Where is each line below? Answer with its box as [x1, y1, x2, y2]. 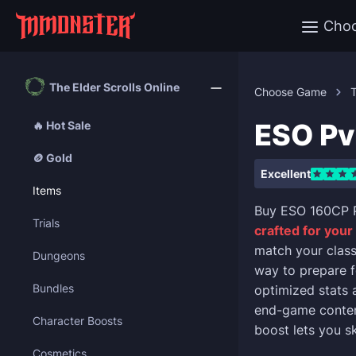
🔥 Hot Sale [33, 118, 91, 132]
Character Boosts [33, 314, 122, 327]
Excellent [261, 167, 311, 180]
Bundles [33, 281, 74, 295]
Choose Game [254, 85, 327, 99]
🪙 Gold [33, 151, 72, 164]
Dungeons [33, 249, 85, 262]
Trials [33, 216, 60, 230]
